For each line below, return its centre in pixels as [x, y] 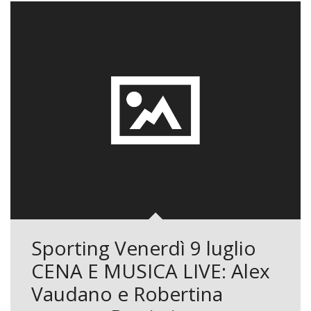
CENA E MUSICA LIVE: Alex [151, 270]
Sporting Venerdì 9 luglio [144, 247]
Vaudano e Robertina [127, 293]
